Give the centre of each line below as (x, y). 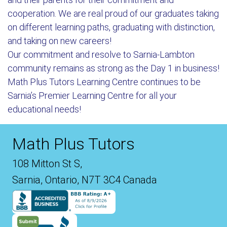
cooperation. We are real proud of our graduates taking (113, 14)
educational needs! (44, 109)
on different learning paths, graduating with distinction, (111, 27)
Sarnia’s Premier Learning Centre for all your (92, 96)
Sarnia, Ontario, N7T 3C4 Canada (85, 180)
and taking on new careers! (60, 41)
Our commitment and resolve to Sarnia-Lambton (101, 55)
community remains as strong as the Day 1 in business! (113, 68)
